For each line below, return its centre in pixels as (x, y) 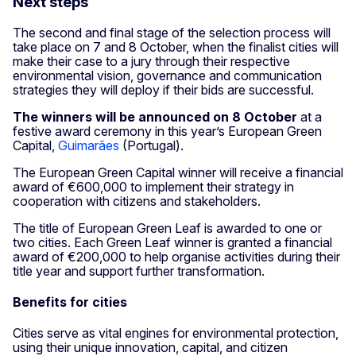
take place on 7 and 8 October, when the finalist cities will (176, 46)
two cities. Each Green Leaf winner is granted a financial (172, 242)
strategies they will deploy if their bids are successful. (166, 89)
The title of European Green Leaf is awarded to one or (167, 228)
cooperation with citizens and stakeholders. (137, 201)
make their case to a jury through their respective (151, 61)
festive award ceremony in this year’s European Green (167, 131)
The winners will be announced (111, 116)
